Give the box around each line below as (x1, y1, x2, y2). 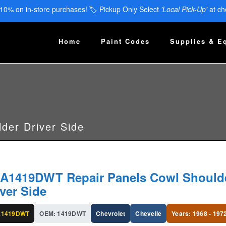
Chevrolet (96, 209, 126, 218)
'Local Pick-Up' (160, 4, 207, 14)
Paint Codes (101, 36, 150, 46)
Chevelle (135, 209, 162, 218)
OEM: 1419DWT (39, 209, 86, 218)
